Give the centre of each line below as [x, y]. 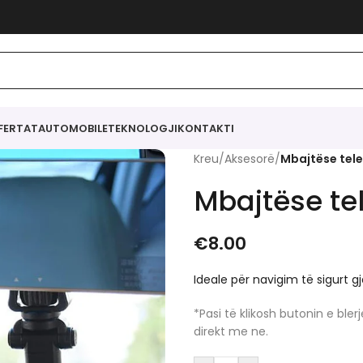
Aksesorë [250, 159]
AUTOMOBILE [73, 128]
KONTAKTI [206, 128]
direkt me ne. [231, 331]
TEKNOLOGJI [143, 128]
